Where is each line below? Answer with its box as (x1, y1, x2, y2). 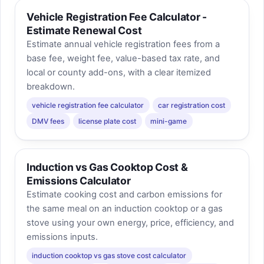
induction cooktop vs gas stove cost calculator (32, 250, 187, 260)
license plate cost (78, 116, 137, 126)
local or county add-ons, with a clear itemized (26, 67, 211, 78)
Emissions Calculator (26, 174, 131, 187)
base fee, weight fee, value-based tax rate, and (26, 52, 220, 64)
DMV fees (32, 116, 65, 126)
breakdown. (26, 81, 75, 92)
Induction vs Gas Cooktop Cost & (26, 160, 188, 173)
